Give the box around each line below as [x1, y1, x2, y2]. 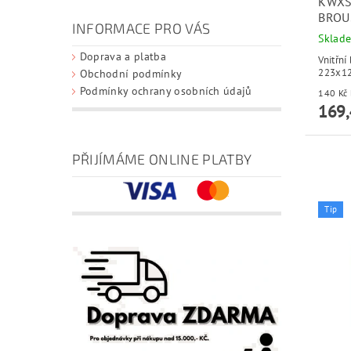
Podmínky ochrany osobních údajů [79, 84, 252, 99]
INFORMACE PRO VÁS [71, 20, 211, 38]
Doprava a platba [79, 49, 166, 64]
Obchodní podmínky [79, 67, 183, 81]
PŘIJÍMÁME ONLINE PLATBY [71, 150, 252, 168]
